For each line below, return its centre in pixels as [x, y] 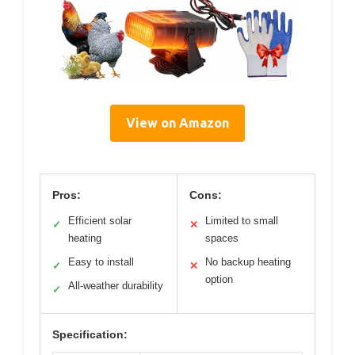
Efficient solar [100, 220]
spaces [222, 238]
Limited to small [242, 220]
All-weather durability [116, 285]
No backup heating [248, 261]
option [219, 279]
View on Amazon [177, 122]
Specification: [90, 334]
